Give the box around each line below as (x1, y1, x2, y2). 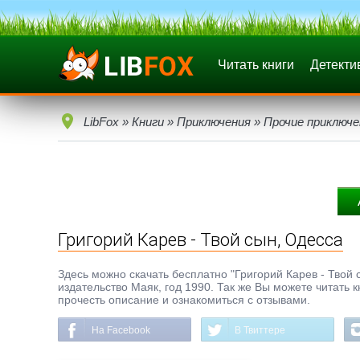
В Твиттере (235, 325, 285, 336)
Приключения (177, 115, 251, 129)
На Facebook (92, 325, 150, 336)
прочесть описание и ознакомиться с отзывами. (58, 293, 310, 306)
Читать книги (218, 58, 294, 72)
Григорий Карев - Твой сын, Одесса (58, 230, 343, 250)
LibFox (84, 115, 119, 129)
